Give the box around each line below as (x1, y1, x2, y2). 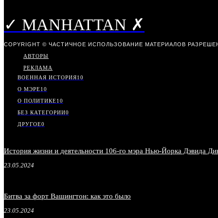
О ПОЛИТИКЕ (18, 97, 56, 104)
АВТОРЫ (23, 53, 49, 59)
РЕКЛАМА (23, 64, 53, 71)
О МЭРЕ (18, 86, 40, 92)
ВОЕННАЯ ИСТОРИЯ (18, 74, 77, 80)
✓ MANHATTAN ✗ (4, 15, 145, 34)
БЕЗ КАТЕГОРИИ (18, 109, 66, 115)
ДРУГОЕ (18, 121, 41, 127)
